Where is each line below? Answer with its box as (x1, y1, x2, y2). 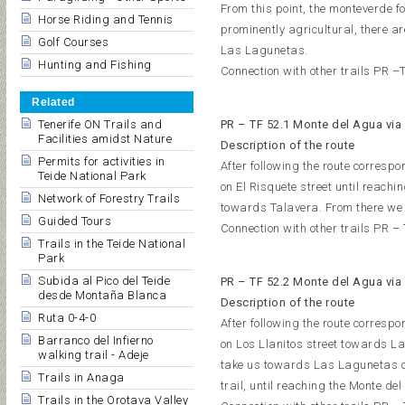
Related (32, 96, 75, 108)
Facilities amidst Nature (38, 132, 172, 146)
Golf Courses (38, 35, 108, 49)
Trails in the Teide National (38, 237, 185, 250)
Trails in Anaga (38, 371, 125, 384)
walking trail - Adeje (38, 348, 149, 362)
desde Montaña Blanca (38, 288, 166, 302)
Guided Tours (38, 214, 111, 228)
